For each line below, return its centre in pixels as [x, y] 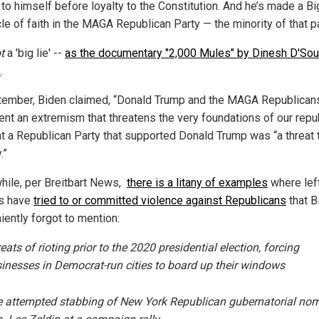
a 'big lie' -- [35, 53]
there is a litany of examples [197, 183]
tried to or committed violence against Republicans [160, 201]
